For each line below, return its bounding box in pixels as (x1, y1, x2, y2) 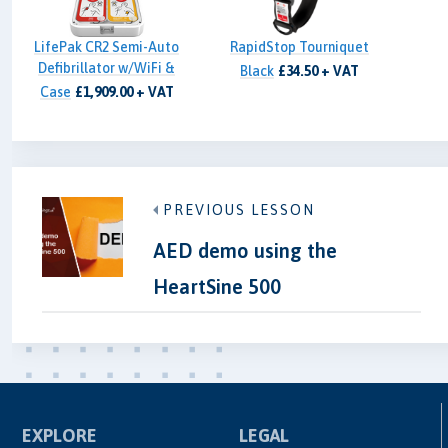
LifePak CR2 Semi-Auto (34, 39, 180, 56)
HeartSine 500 (152, 274, 281, 298)
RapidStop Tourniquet (230, 39, 370, 56)
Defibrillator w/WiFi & (38, 60, 176, 77)
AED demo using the (152, 238, 337, 262)
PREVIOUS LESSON (162, 201, 315, 218)
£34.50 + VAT (278, 63, 360, 80)
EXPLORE (22, 424, 98, 446)
